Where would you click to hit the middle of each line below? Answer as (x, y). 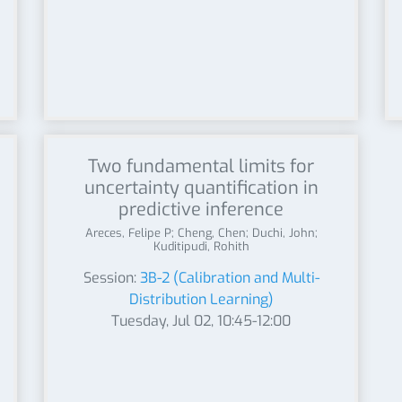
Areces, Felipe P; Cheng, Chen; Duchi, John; (201, 233)
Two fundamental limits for (201, 166)
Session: (111, 278)
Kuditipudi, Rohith (201, 246)
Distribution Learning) (201, 299)
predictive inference (201, 210)
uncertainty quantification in (201, 188)
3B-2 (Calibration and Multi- (229, 278)
